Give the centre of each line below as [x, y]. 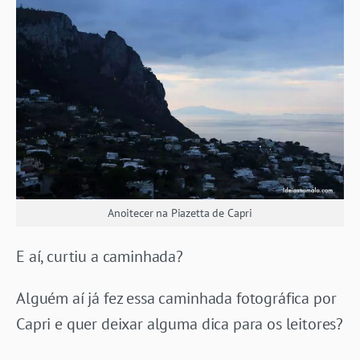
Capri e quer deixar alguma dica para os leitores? [180, 324]
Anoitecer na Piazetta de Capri [180, 213]
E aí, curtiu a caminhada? [100, 257]
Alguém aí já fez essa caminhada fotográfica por [176, 299]
